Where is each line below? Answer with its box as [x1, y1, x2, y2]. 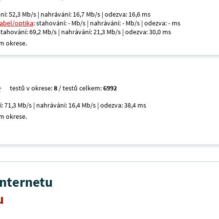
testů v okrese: [10, 84, 54, 92]
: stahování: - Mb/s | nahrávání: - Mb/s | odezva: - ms [33, 19, 180, 27]
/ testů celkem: [57, 84, 103, 92]
